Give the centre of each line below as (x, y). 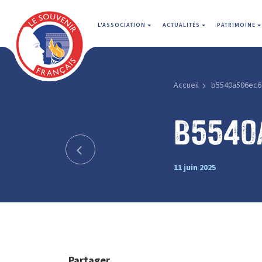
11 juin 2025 (194, 167)
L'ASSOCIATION (123, 25)
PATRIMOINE (237, 25)
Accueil (186, 85)
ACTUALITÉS (182, 25)
